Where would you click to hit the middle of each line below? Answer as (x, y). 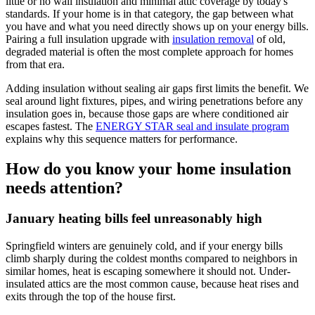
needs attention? (64, 187)
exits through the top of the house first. (91, 297)
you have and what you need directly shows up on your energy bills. (157, 26)
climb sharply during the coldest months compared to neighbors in (152, 259)
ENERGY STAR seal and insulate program (192, 126)
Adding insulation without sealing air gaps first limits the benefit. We (157, 88)
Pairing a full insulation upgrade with (88, 39)
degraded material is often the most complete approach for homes (149, 51)
